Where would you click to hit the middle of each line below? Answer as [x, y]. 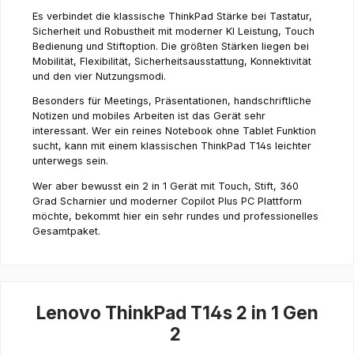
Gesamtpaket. [66, 232]
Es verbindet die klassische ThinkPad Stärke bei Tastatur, [172, 16]
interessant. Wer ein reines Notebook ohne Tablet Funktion [174, 131]
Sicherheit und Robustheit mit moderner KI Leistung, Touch [173, 31]
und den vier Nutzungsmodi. [101, 76]
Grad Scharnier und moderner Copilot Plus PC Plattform [167, 201]
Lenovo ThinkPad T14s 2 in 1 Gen [177, 312]
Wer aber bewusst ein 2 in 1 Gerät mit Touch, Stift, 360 [166, 186]
